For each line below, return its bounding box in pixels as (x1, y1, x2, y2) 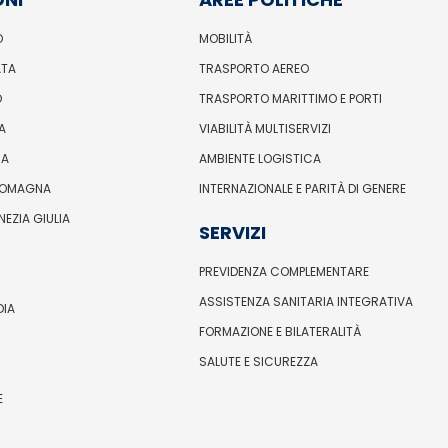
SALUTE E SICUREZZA (198, 352, 318, 370)
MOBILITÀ (198, 29, 252, 47)
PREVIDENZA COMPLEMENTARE (198, 262, 369, 280)
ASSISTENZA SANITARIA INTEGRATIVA (198, 292, 413, 310)
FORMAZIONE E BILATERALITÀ (198, 322, 361, 340)
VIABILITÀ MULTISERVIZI (198, 119, 331, 137)
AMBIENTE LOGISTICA (198, 149, 321, 167)
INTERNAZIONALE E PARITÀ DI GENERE (198, 179, 406, 197)
